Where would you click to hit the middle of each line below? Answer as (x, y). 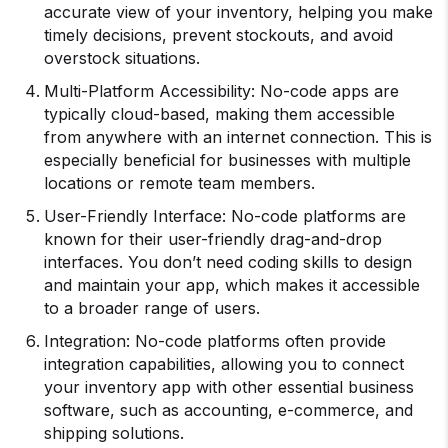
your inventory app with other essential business (229, 387)
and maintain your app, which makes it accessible (232, 285)
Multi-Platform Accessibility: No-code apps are (221, 91)
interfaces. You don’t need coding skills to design (228, 262)
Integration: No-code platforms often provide (215, 341)
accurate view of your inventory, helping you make (238, 12)
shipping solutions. (114, 433)
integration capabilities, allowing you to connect (224, 364)
